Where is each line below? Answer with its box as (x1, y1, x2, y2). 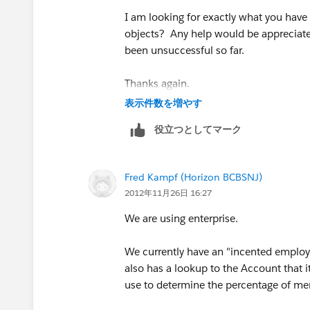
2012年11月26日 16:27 (125, 186, 212, 199)
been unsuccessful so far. (125, 43, 247, 57)
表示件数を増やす (125, 96, 202, 109)
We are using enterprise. (125, 211, 241, 225)
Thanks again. (125, 76, 190, 90)
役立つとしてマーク (154, 122, 241, 136)
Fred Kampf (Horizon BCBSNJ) (125, 170, 262, 183)
